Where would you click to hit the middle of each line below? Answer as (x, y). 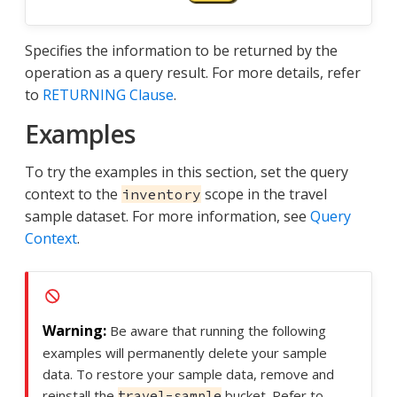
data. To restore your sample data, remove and (188, 374)
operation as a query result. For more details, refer (193, 73)
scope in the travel (264, 195)
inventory (161, 195)
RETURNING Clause (108, 95)
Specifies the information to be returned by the (181, 51)
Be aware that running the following (218, 330)
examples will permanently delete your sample (185, 352)
